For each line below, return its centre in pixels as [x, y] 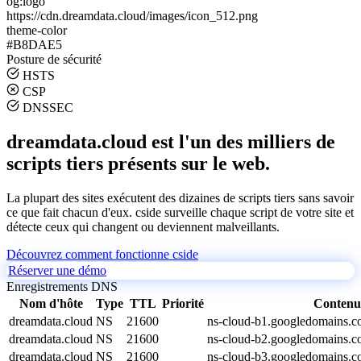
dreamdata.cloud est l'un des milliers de [171, 141]
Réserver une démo [57, 270]
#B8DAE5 [34, 44]
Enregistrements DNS [62, 286]
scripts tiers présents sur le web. [138, 163]
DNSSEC [48, 107]
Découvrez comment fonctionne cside [102, 254]
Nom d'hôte [51, 303]
